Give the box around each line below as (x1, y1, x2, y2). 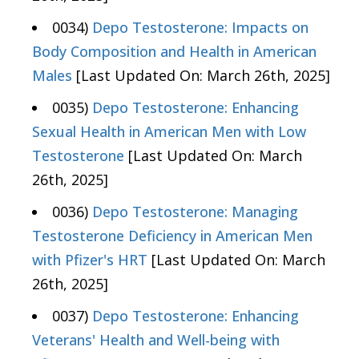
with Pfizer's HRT (32, 250, 147, 270)
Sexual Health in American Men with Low (32, 122, 306, 142)
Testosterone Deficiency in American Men (32, 226, 313, 246)
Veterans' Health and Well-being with (32, 330, 280, 350)
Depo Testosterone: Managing (92, 202, 298, 222)
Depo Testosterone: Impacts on (92, 18, 309, 38)
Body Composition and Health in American (32, 42, 317, 62)
